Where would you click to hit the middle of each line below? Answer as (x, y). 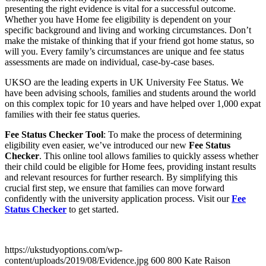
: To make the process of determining (172, 134)
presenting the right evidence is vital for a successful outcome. (120, 8)
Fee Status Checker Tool (54, 134)
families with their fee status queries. (72, 114)
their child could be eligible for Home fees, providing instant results (130, 166)
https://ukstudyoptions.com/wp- (64, 249)
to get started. (93, 209)
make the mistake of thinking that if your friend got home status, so (129, 40)
